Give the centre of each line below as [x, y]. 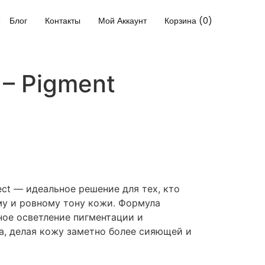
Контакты [63, 21]
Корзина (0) [189, 21]
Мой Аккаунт [123, 21]
